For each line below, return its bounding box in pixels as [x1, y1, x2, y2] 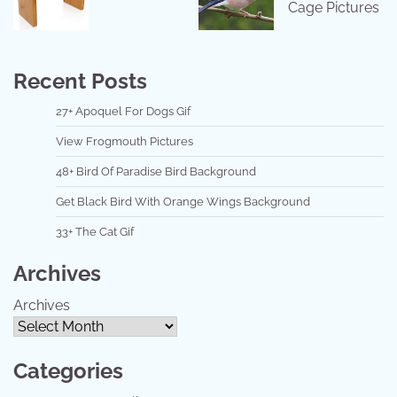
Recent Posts [13, 68, 147, 94]
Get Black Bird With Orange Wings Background [56, 195, 310, 208]
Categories [13, 358, 123, 384]
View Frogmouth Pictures [56, 135, 193, 148]
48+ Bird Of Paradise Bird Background [56, 165, 256, 178]
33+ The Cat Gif [56, 225, 134, 238]
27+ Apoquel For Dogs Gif [56, 105, 191, 118]
